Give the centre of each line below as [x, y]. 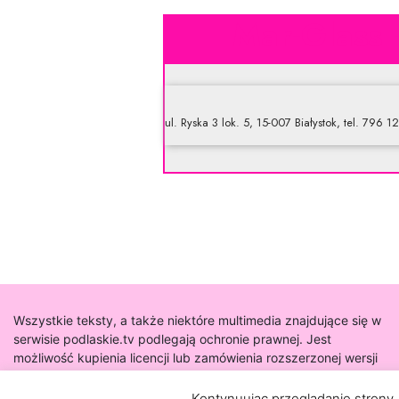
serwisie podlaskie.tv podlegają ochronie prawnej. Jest [172, 339]
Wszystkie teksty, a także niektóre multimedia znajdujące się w [197, 321]
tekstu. [33, 377]
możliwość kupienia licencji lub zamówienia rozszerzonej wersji [195, 358]
